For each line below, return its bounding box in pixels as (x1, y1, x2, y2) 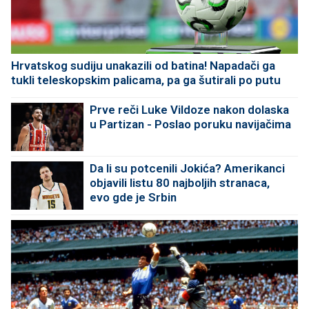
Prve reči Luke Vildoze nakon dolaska (90, 103, 289, 117)
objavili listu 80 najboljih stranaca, (90, 176, 270, 190)
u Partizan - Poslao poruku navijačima (90, 117, 291, 132)
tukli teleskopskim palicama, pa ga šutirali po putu (11, 73, 281, 88)
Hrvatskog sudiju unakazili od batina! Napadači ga (11, 59, 275, 73)
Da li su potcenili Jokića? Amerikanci (90, 161, 285, 176)
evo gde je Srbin (90, 190, 177, 205)
